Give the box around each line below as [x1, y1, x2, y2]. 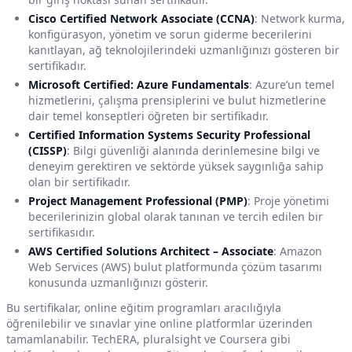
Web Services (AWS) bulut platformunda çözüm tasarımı [28, 259, 322, 275]
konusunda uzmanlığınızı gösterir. [28, 275, 208, 291]
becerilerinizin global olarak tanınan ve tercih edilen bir [28, 209, 323, 225]
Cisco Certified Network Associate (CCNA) [28, 11, 255, 27]
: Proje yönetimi [247, 193, 329, 209]
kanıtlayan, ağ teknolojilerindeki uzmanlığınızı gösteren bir [28, 42, 339, 58]
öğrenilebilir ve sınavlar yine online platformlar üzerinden [6, 316, 313, 332]
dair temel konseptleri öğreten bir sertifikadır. [28, 108, 269, 124]
